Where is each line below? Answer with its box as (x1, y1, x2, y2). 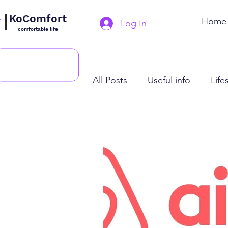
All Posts (93, 74, 127, 86)
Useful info (148, 74, 190, 86)
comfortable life (17, 26, 58, 32)
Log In (120, 17, 147, 29)
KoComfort (9, 12, 67, 25)
